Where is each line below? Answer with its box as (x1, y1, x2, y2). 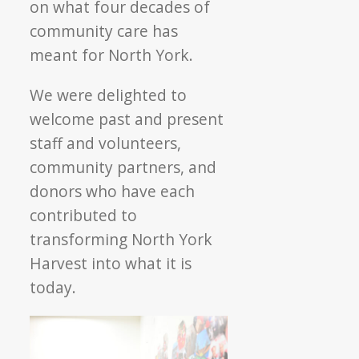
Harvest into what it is (30, 252, 192, 275)
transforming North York (30, 228, 213, 251)
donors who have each (30, 180, 196, 203)
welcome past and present (30, 108, 224, 131)
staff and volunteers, (30, 132, 182, 155)
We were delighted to (30, 84, 188, 107)
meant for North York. (30, 44, 194, 67)
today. (30, 276, 77, 299)
